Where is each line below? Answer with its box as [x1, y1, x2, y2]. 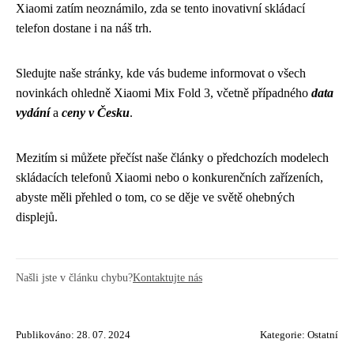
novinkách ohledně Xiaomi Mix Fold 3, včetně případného [16, 86, 311, 100]
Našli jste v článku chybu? [16, 271, 133, 284]
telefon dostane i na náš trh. [16, 21, 152, 35]
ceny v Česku [62, 106, 130, 119]
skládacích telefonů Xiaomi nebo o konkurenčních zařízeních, [16, 171, 323, 184]
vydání [16, 106, 50, 119]
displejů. [16, 210, 58, 224]
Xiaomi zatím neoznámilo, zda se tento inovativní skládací [16, 2, 305, 15]
